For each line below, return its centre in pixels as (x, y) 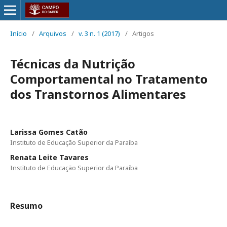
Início (18, 33)
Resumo (26, 206)
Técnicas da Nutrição (73, 64)
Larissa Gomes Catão (49, 132)
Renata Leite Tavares (49, 157)
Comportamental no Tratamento (109, 79)
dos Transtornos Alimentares (98, 94)
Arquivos (53, 33)
